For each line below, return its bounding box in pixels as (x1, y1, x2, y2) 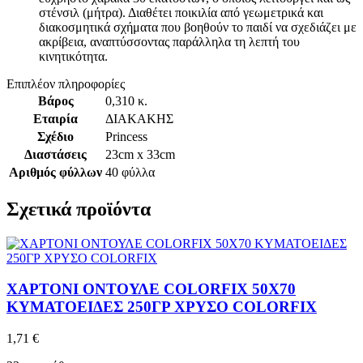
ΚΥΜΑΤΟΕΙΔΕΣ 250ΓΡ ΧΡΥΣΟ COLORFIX (6, 298, 317, 316)
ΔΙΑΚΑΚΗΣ (105, 111, 173, 126)
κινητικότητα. (39, 49, 108, 63)
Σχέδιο (37, 129, 74, 143)
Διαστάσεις (24, 147, 87, 161)
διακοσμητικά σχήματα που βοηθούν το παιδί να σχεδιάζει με (39, 19, 357, 34)
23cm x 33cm (105, 147, 175, 161)
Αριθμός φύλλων (9, 164, 102, 179)
